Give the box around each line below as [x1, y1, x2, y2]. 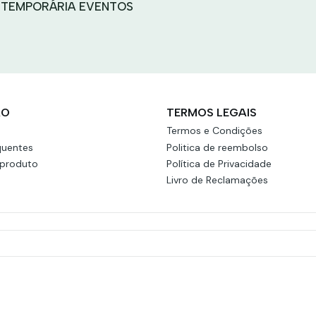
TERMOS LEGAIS [166, 106, 257, 119]
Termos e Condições [166, 124, 262, 138]
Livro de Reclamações [166, 174, 268, 187]
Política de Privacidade [166, 157, 272, 170]
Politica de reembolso [166, 140, 268, 154]
